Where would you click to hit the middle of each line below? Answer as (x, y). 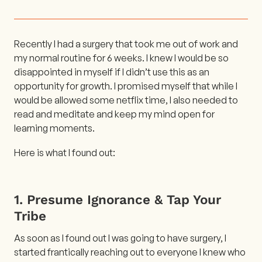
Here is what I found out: (65, 152)
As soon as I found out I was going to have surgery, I (120, 238)
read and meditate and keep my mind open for (114, 114)
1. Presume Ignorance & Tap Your (118, 199)
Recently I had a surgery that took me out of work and (126, 44)
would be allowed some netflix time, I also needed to (126, 100)
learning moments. (54, 128)
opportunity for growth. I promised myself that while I (126, 86)
